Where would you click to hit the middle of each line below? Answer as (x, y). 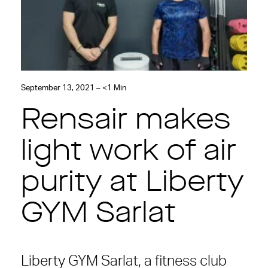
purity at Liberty (132, 184)
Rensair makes (126, 122)
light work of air (128, 153)
